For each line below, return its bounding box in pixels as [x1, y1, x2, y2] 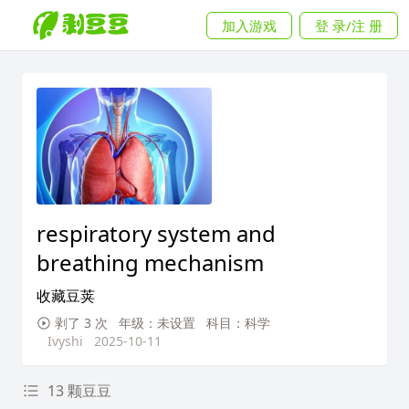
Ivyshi [47, 332, 83, 350]
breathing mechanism [37, 247, 264, 278]
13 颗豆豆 [47, 381, 111, 401]
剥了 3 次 [55, 314, 108, 331]
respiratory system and [37, 218, 276, 248]
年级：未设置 [119, 314, 195, 331]
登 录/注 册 [315, 16, 383, 35]
